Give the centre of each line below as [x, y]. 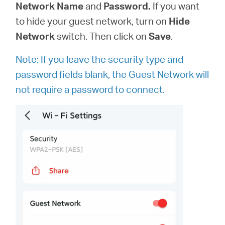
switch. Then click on [102, 36]
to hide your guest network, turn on [92, 21]
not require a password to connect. [90, 89]
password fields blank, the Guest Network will [113, 74]
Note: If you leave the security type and [100, 59]
